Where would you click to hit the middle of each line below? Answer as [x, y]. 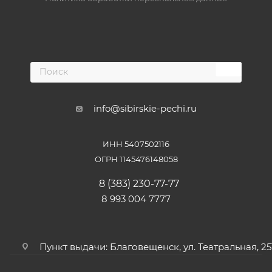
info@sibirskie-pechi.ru [145, 108]
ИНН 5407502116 [136, 144]
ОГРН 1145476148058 [136, 159]
